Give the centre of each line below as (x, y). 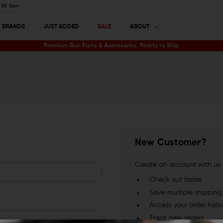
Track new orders (177, 218)
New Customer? (170, 143)
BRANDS (13, 27)
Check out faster (176, 180)
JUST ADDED (61, 27)
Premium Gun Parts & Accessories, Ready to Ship (111, 46)
